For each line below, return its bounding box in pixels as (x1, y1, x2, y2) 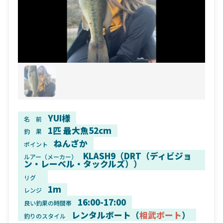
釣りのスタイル (23, 211, 66, 220)
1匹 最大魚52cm (47, 124, 111, 137)
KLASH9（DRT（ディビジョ (83, 150, 192, 162)
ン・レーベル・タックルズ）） (23, 158, 142, 170)
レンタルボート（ (71, 209, 139, 221)
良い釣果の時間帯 (23, 198, 72, 207)
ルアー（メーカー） (23, 152, 77, 161)
